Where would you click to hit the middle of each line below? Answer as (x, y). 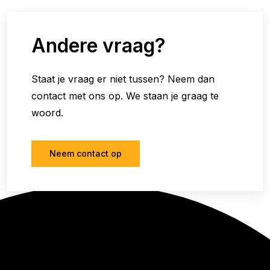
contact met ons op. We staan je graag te (125, 96)
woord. (47, 113)
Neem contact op (86, 154)
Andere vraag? (99, 46)
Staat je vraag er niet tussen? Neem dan (123, 79)
